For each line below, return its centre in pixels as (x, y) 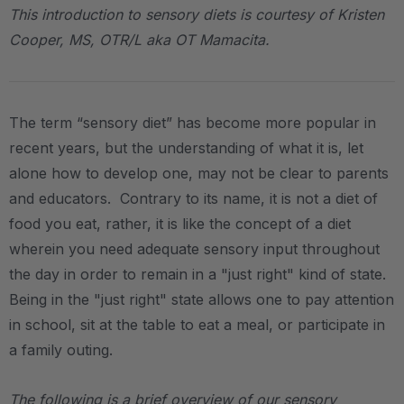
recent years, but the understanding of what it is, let (186, 148)
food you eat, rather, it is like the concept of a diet (180, 224)
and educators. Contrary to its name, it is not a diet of (193, 198)
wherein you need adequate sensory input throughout (194, 249)
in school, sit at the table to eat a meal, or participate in (197, 325)
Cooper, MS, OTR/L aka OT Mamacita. (139, 40)
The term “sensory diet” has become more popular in (193, 123)
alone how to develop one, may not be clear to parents (199, 173)
